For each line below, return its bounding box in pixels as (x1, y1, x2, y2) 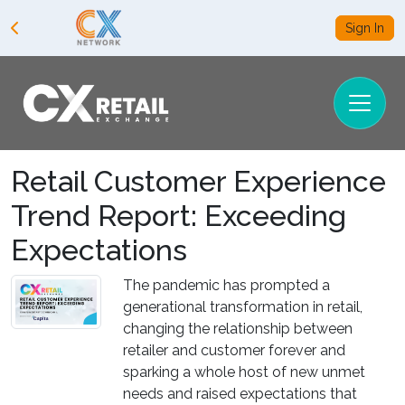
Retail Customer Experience (11, 164, 386, 198)
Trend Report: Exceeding (11, 198, 346, 232)
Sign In (345, 20, 384, 35)
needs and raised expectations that (123, 384, 357, 402)
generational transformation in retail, (123, 297, 363, 316)
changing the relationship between (123, 319, 353, 337)
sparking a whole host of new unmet (123, 363, 365, 381)
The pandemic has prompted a (123, 276, 330, 294)
